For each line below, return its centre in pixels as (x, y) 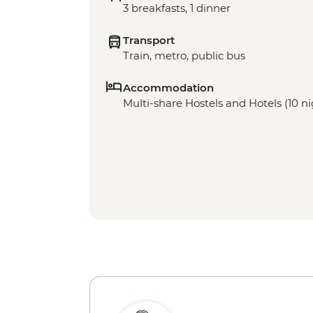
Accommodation (168, 88)
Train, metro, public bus (184, 56)
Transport (149, 41)
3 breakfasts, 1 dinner (177, 8)
